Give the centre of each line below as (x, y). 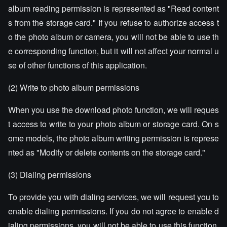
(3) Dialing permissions (50, 175)
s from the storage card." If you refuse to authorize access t (113, 23)
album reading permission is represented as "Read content (113, 8)
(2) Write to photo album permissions (74, 87)
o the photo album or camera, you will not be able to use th (113, 37)
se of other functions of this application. (78, 65)
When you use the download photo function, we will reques (113, 110)
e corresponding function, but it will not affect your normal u (113, 51)
